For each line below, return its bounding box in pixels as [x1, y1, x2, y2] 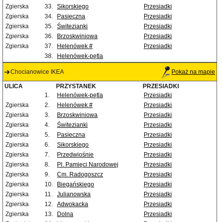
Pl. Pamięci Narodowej [57, 161, 118, 168]
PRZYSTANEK [56, 83, 96, 90]
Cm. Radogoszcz [57, 171, 103, 178]
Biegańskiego [57, 181, 94, 188]
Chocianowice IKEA [10, 68, 64, 76]
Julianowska [57, 191, 91, 198]
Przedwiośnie [57, 151, 94, 159]
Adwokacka [57, 201, 88, 208]
